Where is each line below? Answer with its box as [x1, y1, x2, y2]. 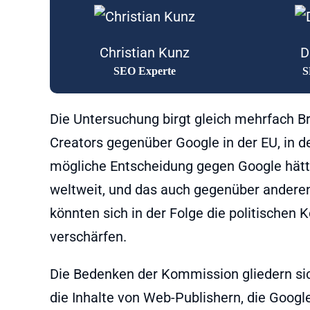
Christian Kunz [99, 44, 190, 61]
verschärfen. [50, 228, 127, 245]
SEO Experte [113, 64, 176, 77]
